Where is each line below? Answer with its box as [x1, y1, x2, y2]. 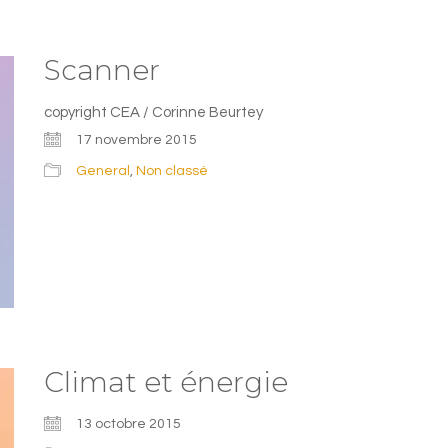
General [76, 164, 130, 179]
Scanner [44, 52, 160, 87]
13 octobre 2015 [76, 416, 181, 431]
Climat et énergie [44, 364, 288, 399]
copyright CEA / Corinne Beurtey [44, 104, 263, 120]
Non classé [136, 164, 208, 179]
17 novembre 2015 [76, 133, 197, 148]
